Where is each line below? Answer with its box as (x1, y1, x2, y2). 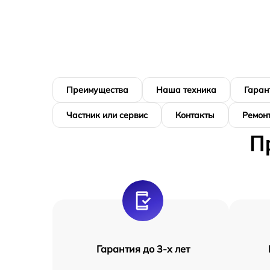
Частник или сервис (66, 110, 148, 121)
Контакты (175, 110, 215, 121)
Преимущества (66, 84, 128, 95)
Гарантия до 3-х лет (96, 243, 190, 255)
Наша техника (156, 84, 216, 95)
